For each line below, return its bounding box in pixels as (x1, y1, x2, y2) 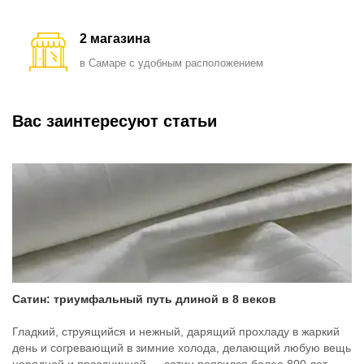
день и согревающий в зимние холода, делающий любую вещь (12, 341, 351, 355)
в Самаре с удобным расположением (80, 57, 263, 70)
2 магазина (80, 32, 150, 46)
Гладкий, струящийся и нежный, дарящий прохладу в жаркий (12, 325, 340, 339)
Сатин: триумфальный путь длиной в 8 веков (12, 292, 276, 306)
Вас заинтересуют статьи (12, 112, 217, 131)
